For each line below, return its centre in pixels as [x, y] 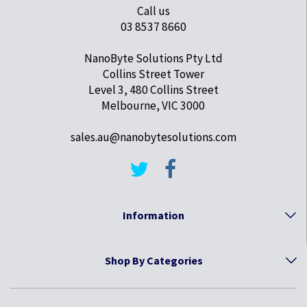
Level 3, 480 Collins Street [153, 90]
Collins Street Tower [153, 74]
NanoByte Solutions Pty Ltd [153, 59]
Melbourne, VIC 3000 [153, 106]
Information [153, 216]
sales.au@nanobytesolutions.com [153, 137]
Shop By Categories [153, 261]
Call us [153, 11]
